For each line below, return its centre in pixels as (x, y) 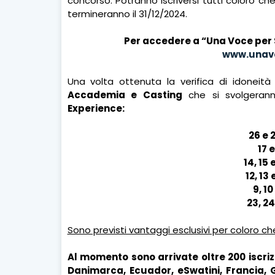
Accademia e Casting (125, 95)
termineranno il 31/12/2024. (127, 14)
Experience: (96, 108)
